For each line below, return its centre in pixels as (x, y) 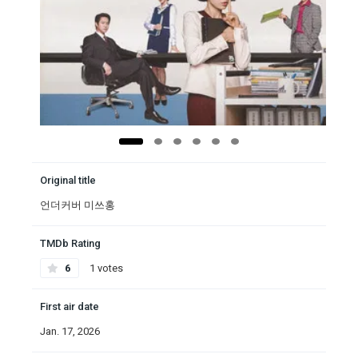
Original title (68, 181)
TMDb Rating (70, 244)
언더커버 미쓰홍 (78, 205)
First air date (70, 307)
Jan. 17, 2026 (70, 332)
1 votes (105, 268)
